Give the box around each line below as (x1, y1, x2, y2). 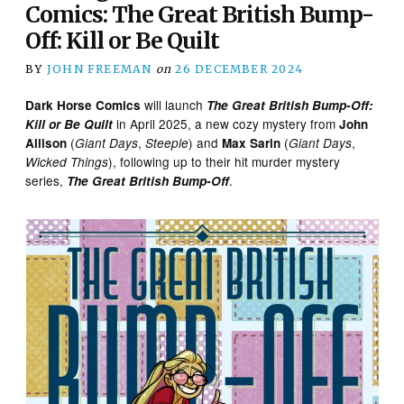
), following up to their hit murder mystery (108, 151, 341, 170)
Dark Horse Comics (25, 96, 142, 114)
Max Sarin (222, 133, 281, 151)
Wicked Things (25, 152, 109, 170)
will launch (141, 95, 207, 114)
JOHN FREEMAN (46, 61, 152, 76)
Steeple (145, 133, 189, 151)
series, (25, 170, 68, 189)
